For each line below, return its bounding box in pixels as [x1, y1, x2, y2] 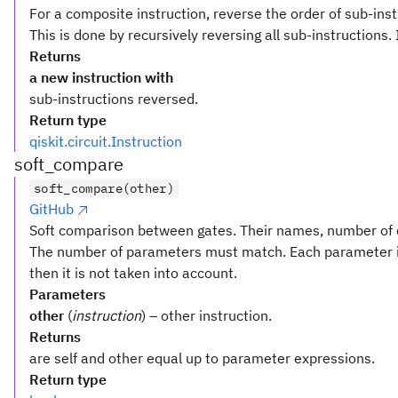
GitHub [29, 200, 74, 218]
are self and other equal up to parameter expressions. [29, 349, 375, 367]
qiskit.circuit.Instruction [29, 132, 182, 150]
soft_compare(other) [34, 180, 175, 196]
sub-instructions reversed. [29, 90, 198, 107]
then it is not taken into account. [29, 264, 237, 282]
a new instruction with [29, 68, 173, 86]
